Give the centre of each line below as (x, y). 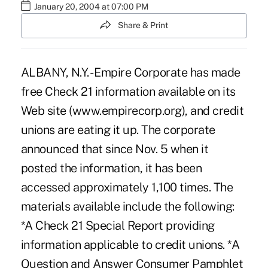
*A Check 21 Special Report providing (118, 225)
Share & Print (143, 25)
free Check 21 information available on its (128, 91)
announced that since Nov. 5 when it (115, 149)
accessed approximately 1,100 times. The (127, 187)
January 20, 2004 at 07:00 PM (91, 7)
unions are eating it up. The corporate (118, 130)
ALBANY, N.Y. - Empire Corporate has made (130, 72)
